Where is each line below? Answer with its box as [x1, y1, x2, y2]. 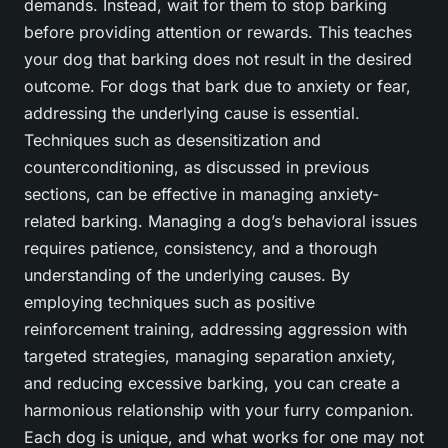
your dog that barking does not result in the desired [24, 49, 412, 70]
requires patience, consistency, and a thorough [24, 238, 377, 259]
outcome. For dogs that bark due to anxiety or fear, [24, 76, 411, 97]
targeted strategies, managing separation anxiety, [24, 346, 396, 367]
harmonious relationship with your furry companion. [24, 400, 414, 421]
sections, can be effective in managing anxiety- [24, 184, 379, 205]
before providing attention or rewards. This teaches [24, 22, 412, 43]
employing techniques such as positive [24, 292, 315, 313]
